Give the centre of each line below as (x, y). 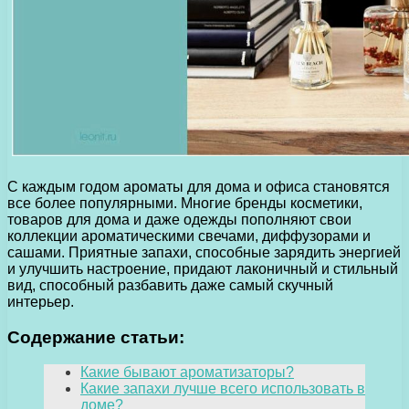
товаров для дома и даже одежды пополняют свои (179, 219)
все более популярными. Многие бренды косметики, (185, 203)
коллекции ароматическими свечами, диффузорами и (189, 236)
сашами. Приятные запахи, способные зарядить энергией (204, 252)
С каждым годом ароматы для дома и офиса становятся (199, 186)
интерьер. (41, 301)
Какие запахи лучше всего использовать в (223, 389)
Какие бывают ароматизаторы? (187, 372)
